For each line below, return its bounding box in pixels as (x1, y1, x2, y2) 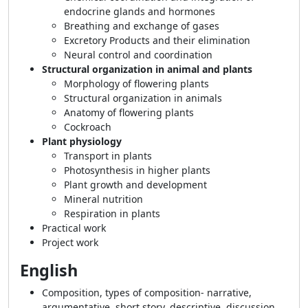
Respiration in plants (64, 207, 160, 220)
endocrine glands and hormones (64, 5, 215, 18)
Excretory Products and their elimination (64, 34, 250, 47)
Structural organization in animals (64, 91, 222, 104)
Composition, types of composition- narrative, (42, 286, 252, 299)
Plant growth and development (64, 178, 207, 191)
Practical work (42, 221, 106, 234)
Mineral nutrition (64, 192, 143, 206)
